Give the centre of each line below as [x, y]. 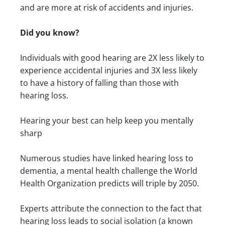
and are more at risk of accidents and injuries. [107, 8]
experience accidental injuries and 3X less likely [109, 71]
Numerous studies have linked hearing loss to [107, 158]
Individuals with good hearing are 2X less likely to [112, 58]
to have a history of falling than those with [99, 83]
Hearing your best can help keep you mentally [107, 121]
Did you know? [50, 33]
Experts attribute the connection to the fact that [111, 209]
